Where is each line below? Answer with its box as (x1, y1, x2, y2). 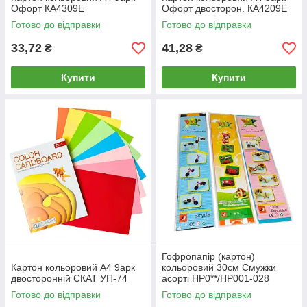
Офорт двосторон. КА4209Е (162, 3, 287, 14)
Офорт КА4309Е (11, 3, 84, 14)
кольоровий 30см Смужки (162, 262, 276, 273)
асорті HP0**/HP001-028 (162, 273, 269, 284)
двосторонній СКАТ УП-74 (11, 273, 127, 284)
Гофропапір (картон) (162, 251, 255, 262)
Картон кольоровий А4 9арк (11, 262, 135, 273)
